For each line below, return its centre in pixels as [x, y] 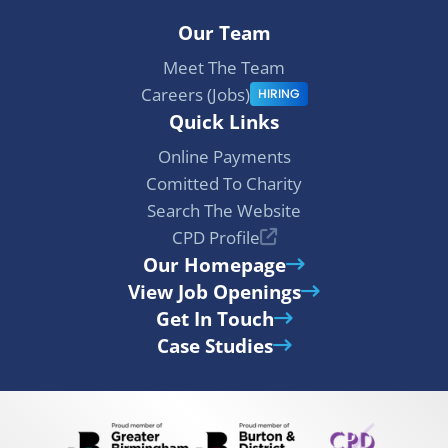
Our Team [224, 32]
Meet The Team [224, 67]
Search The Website [224, 210]
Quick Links [224, 121]
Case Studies [214, 345]
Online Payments [224, 156]
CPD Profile [215, 237]
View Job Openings [214, 291]
